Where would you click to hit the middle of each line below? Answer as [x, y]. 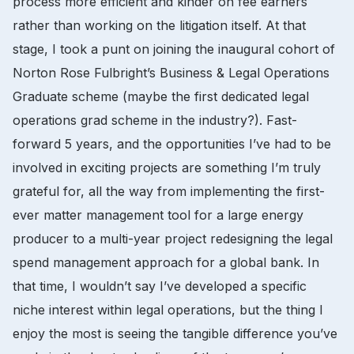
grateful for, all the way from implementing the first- [169, 191]
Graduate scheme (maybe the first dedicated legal [161, 96]
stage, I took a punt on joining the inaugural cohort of [174, 49]
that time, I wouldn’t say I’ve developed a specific [160, 286]
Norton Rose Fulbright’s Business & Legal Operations [171, 72]
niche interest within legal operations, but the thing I [168, 309]
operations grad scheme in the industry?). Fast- [155, 120]
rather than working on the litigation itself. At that [159, 25]
